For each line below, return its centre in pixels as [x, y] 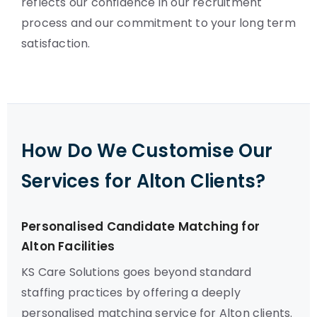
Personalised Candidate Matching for [141, 226]
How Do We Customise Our [147, 151]
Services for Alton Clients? [144, 181]
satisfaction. [56, 44]
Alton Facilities [68, 246]
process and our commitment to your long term [158, 23]
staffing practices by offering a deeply [131, 293]
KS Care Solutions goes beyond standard [137, 272]
